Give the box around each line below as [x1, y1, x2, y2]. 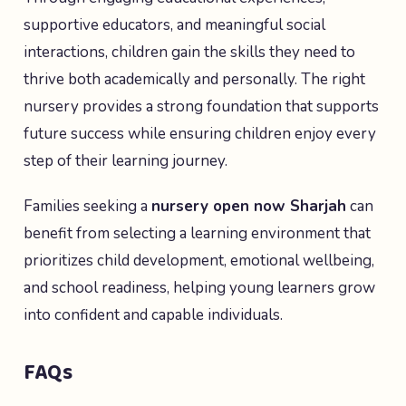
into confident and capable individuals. [24, 304, 283, 325]
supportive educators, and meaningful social [24, 14, 325, 35]
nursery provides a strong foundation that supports [24, 96, 379, 117]
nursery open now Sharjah [151, 196, 346, 217]
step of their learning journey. [24, 150, 227, 171]
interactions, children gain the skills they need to [24, 42, 355, 63]
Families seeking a [24, 196, 151, 217]
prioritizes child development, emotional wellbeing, [24, 250, 374, 271]
